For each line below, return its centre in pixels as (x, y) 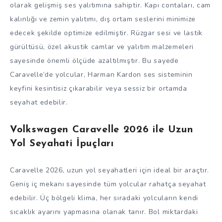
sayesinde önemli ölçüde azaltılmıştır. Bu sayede (94, 60)
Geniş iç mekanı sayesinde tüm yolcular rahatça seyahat (108, 184)
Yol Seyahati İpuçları (62, 144)
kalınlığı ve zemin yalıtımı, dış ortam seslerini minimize (103, 19)
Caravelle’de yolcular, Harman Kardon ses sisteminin (101, 74)
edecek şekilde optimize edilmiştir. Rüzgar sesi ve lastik (106, 33)
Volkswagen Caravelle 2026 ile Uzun (102, 130)
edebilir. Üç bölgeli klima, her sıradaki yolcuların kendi (104, 198)
